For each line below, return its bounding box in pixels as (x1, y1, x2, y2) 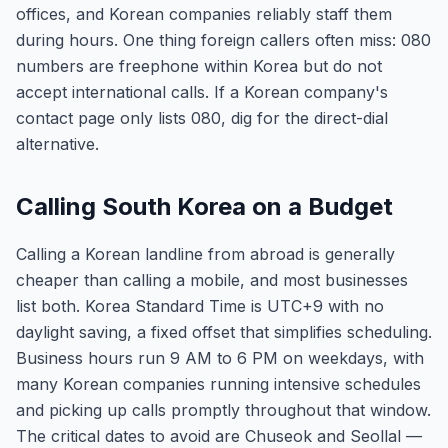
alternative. (16, 134, 99, 154)
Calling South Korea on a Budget (16, 192, 393, 221)
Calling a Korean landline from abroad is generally (16, 244, 395, 264)
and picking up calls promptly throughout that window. (16, 400, 431, 420)
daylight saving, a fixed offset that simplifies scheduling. (16, 322, 432, 342)
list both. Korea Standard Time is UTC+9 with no (16, 296, 384, 316)
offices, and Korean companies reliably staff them (16, 4, 392, 24)
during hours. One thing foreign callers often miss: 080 (16, 30, 431, 50)
